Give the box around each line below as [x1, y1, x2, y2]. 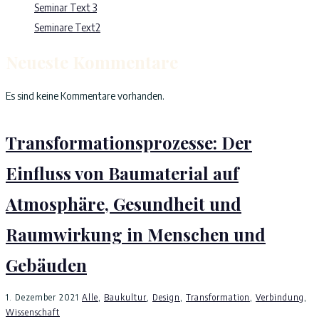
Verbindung [256, 292, 304, 303]
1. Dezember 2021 [6, 292, 79, 303]
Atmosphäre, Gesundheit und [6, 192, 241, 215]
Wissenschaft [6, 307, 60, 318]
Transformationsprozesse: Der [6, 131, 252, 154]
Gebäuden [6, 253, 87, 276]
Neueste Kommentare [6, 51, 178, 73]
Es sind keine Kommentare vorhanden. [6, 90, 164, 102]
